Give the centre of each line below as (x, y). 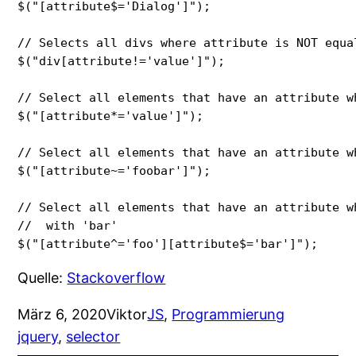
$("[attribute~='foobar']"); (118, 170)
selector (93, 336)
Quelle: (43, 277)
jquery (38, 336)
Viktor (127, 314)
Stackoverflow (116, 277)
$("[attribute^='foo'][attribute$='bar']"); (168, 243)
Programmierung (228, 314)
